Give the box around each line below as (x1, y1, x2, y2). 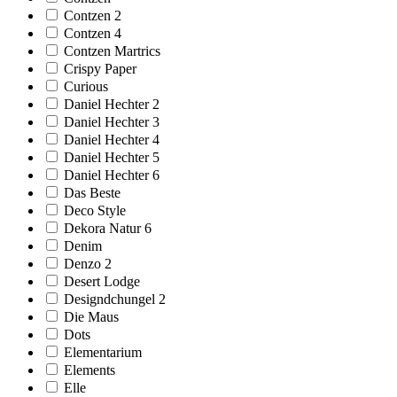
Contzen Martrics (64, 43, 160, 58)
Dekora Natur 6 (64, 220, 152, 236)
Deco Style (64, 202, 126, 218)
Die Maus (64, 308, 119, 324)
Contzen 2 (64, 7, 121, 23)
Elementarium (64, 344, 142, 360)
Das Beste (64, 184, 121, 200)
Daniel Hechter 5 (64, 149, 160, 165)
